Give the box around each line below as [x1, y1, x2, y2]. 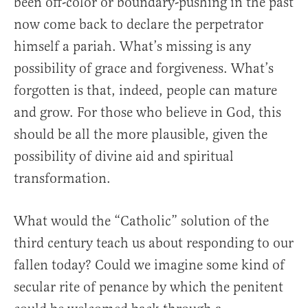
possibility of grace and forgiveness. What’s [14, 59, 274, 77]
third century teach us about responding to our [14, 234, 294, 252]
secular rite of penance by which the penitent [14, 278, 283, 296]
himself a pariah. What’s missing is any [14, 37, 251, 55]
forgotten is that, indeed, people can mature [14, 81, 277, 99]
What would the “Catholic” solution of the [14, 212, 269, 230]
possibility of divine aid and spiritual [14, 147, 234, 165]
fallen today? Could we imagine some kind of [14, 256, 285, 274]
